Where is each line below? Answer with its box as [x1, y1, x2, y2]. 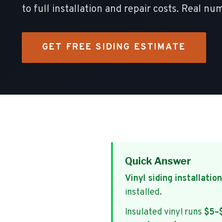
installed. [125, 187, 162, 198]
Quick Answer [125, 155, 191, 167]
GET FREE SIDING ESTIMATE [42, 42, 186, 53]
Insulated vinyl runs [125, 207, 204, 218]
